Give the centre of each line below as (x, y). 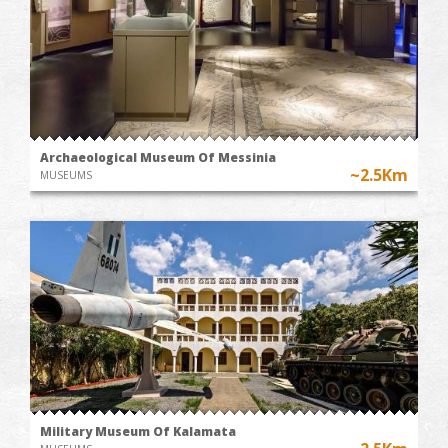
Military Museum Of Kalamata (138, 431)
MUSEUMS (66, 174)
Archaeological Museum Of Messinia (158, 157)
